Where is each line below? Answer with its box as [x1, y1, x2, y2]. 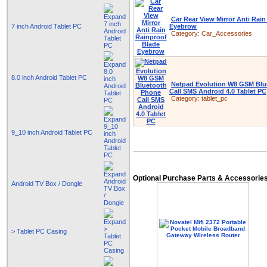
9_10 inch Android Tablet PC [11, 129, 92, 136]
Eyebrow [169, 23, 197, 30]
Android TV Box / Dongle [11, 180, 82, 187]
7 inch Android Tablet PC [11, 23, 82, 30]
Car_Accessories [201, 30, 252, 37]
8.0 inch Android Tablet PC [11, 74, 87, 81]
